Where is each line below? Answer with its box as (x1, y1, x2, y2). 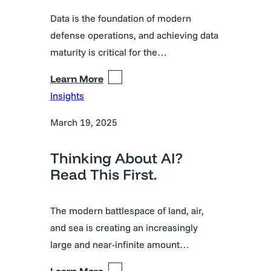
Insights (50, 89, 84, 102)
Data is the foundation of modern (50, 11, 191, 24)
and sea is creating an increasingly (50, 221, 198, 233)
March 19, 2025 (50, 116, 117, 128)
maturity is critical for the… (50, 45, 167, 58)
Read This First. (50, 165, 157, 183)
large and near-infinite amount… (50, 238, 189, 250)
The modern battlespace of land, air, (50, 204, 204, 217)
